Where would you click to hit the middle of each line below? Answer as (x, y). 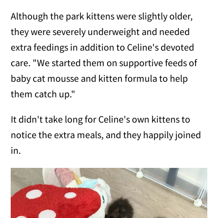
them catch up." (43, 93)
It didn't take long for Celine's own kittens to (101, 119)
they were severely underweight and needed (100, 31)
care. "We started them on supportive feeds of (104, 62)
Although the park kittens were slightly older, (102, 16)
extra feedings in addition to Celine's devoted (103, 47)
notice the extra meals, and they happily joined (106, 134)
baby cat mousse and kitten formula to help (100, 78)
